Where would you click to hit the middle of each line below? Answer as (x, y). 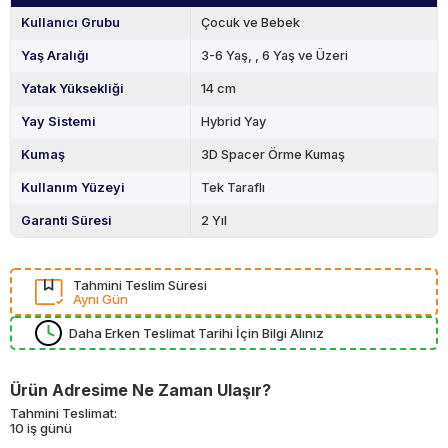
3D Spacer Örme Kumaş (272, 154)
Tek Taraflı (232, 187)
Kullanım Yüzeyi (73, 187)
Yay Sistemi (58, 121)
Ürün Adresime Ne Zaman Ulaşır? (140, 389)
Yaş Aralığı (55, 55)
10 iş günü (41, 427)
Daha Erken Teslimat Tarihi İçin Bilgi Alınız (196, 332)
